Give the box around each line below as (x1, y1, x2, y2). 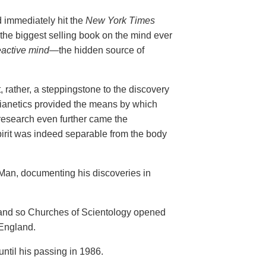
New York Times (85, 15, 155, 26)
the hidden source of (59, 45, 144, 56)
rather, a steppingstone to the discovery (5, 84, 169, 95)
